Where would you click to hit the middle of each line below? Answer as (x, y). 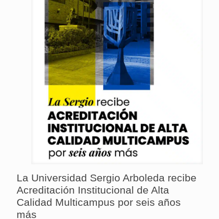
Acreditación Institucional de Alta (93, 190)
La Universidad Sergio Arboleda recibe (106, 177)
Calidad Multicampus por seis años (99, 202)
